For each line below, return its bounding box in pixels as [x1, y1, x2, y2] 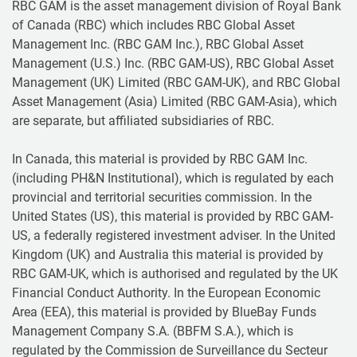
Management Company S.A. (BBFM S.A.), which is [12, 323, 293, 339]
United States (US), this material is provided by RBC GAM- [12, 208, 333, 224]
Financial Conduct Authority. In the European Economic [12, 284, 320, 300]
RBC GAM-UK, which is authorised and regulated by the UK [12, 265, 338, 281]
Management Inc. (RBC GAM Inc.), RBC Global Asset [12, 36, 304, 52]
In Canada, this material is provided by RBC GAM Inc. [12, 151, 308, 167]
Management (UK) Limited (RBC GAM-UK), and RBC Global [12, 74, 340, 90]
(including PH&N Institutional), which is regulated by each [12, 170, 334, 186]
